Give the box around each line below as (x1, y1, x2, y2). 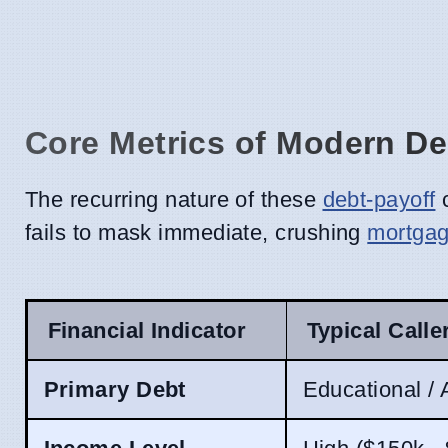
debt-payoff (322, 187, 436, 213)
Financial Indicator (47, 317, 247, 343)
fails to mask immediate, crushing (25, 220, 368, 246)
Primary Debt (43, 376, 186, 402)
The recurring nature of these (25, 187, 323, 213)
